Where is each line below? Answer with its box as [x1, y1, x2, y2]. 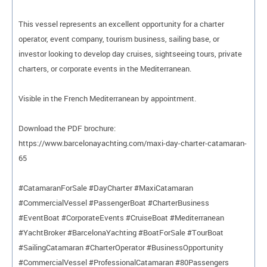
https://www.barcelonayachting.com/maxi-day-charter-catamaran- [18, 137, 247, 148]
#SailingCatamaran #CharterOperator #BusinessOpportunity [18, 241, 223, 253]
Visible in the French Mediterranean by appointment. [18, 92, 196, 104]
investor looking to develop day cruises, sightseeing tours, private [18, 48, 242, 59]
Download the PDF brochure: [18, 122, 116, 133]
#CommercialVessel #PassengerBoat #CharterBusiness [18, 197, 209, 208]
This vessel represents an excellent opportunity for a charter [18, 18, 224, 29]
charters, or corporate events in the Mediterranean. [18, 63, 191, 74]
